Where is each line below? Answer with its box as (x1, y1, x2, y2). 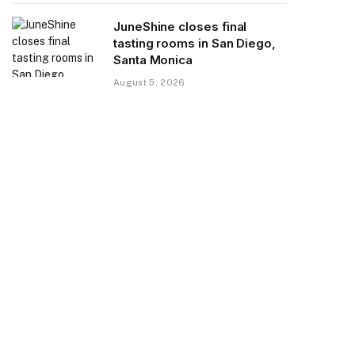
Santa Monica (113, 52, 193, 67)
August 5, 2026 (113, 77, 185, 87)
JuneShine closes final (113, 18, 247, 34)
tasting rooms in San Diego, (113, 35, 276, 51)
